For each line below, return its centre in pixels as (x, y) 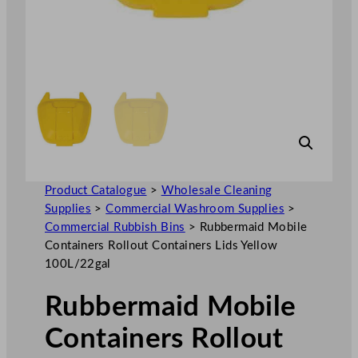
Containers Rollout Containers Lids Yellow (161, 245)
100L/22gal (78, 264)
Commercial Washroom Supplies (195, 209)
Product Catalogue (96, 190)
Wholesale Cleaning (217, 190)
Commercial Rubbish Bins (115, 227)
